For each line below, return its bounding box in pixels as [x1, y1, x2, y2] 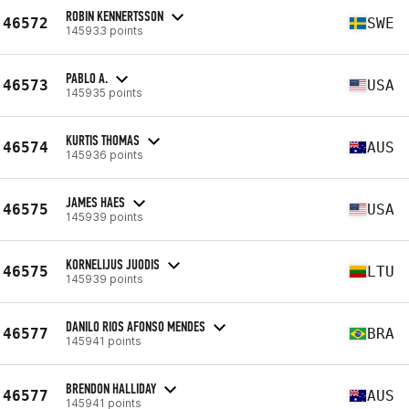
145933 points [66, 23, 143, 37]
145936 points [66, 147, 143, 162]
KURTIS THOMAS [66, 131, 140, 149]
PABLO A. [66, 68, 108, 87]
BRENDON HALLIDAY [66, 379, 156, 397]
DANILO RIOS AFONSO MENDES [66, 317, 205, 335]
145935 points [66, 85, 142, 100]
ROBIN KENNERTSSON [66, 6, 163, 25]
